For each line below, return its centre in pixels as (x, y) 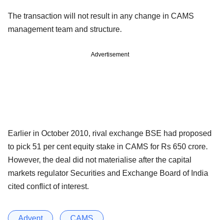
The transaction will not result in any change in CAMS (101, 16)
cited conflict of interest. (48, 186)
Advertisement (110, 54)
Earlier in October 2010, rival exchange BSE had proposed (110, 133)
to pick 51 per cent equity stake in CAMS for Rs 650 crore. (108, 146)
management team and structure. (65, 29)
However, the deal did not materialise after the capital (100, 160)
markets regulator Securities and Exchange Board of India (108, 173)
